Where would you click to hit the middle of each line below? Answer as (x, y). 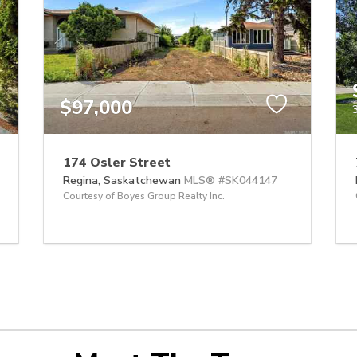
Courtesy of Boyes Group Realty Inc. (144, 196)
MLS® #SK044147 (231, 181)
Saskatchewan (142, 181)
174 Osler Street (117, 163)
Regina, (83, 181)
